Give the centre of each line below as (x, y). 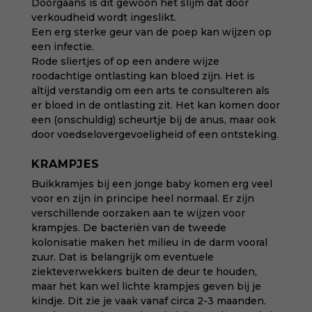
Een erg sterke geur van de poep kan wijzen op (151, 32)
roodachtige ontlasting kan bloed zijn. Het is (143, 76)
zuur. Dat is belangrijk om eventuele (122, 257)
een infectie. (62, 47)
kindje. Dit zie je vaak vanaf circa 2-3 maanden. (148, 301)
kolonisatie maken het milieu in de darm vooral (149, 242)
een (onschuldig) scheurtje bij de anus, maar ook (153, 120)
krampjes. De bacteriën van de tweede (128, 228)
